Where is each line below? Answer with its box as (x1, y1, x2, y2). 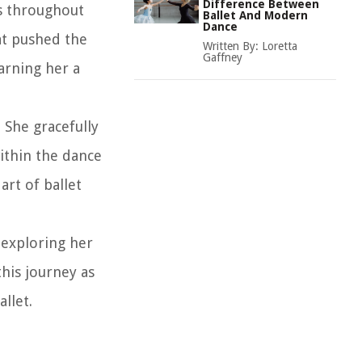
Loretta (262, 40, 297, 53)
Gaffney (203, 51, 242, 64)
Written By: (203, 40, 262, 53)
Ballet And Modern (203, 9, 308, 22)
